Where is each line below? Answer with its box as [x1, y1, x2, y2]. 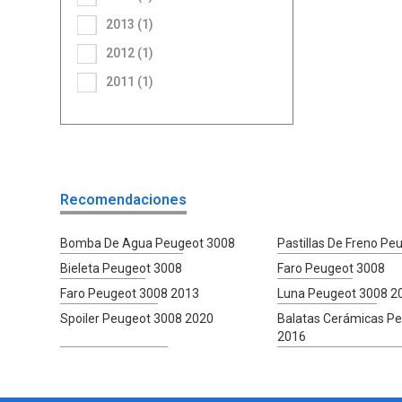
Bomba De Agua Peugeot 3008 [60, 235, 236, 250]
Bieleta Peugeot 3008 [60, 260, 183, 275]
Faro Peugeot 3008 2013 [60, 285, 200, 301]
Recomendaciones [60, 190, 188, 208]
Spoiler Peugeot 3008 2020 [60, 310, 214, 326]
